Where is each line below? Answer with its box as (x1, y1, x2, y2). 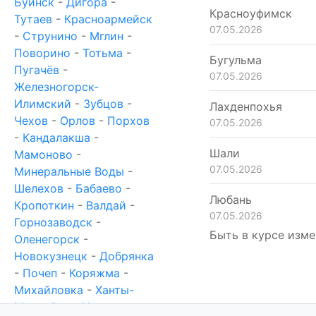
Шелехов (14, 181, 63, 195)
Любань (209, 192, 252, 207)
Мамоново (14, 147, 73, 162)
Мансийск (14, 300, 70, 314)
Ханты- (95, 283, 134, 297)
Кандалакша (23, 130, 90, 145)
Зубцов (83, 97, 123, 111)
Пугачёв (14, 63, 59, 77)
